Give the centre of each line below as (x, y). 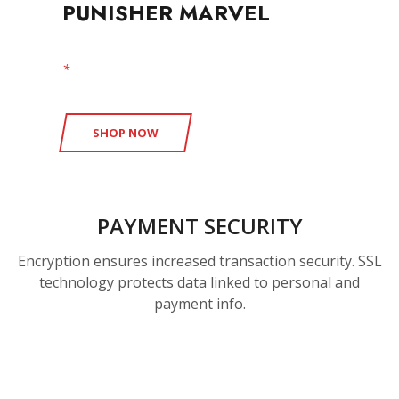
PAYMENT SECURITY (199, 226)
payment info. (199, 304)
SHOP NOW (126, 133)
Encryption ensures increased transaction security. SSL (199, 261)
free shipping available (136, 68)
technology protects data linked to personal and (199, 283)
